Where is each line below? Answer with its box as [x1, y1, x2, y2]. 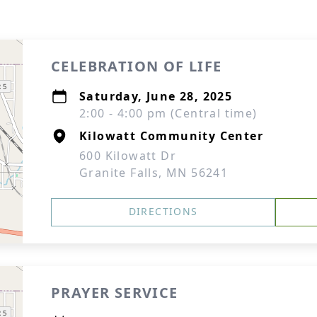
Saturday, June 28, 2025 [79, 88, 233, 104]
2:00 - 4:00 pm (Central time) [79, 105, 258, 121]
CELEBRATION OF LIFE [51, 57, 222, 76]
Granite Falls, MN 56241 [79, 165, 229, 180]
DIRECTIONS [128, 204, 198, 218]
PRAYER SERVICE [51, 283, 178, 302]
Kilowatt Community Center [79, 128, 263, 144]
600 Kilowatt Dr [79, 148, 176, 163]
